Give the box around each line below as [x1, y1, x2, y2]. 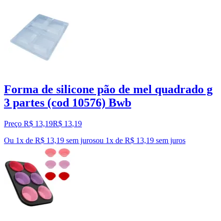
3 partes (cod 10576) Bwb [4, 96, 131, 110]
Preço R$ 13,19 [4, 119, 53, 128]
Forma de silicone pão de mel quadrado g [4, 83, 213, 96]
